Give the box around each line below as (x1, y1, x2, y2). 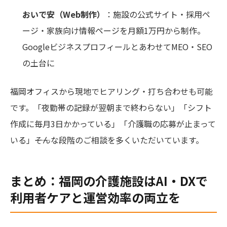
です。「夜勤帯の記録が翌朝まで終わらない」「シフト (10, 101, 212, 113)
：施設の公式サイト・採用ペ (105, 8, 210, 20)
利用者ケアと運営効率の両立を (10, 188, 180, 206)
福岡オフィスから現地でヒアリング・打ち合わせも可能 (10, 85, 213, 97)
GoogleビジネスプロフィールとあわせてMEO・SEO (22, 40, 212, 53)
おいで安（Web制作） (22, 8, 105, 20)
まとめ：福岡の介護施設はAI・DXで (10, 171, 208, 190)
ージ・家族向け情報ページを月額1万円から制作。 (22, 24, 205, 36)
